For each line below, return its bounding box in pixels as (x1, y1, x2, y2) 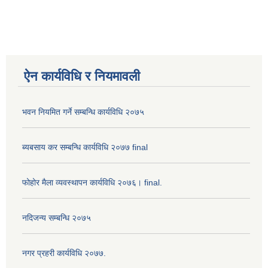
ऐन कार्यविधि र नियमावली (24, 69, 140, 84)
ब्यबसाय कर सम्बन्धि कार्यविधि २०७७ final (22, 142, 148, 153)
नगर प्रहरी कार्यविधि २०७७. (22, 248, 106, 258)
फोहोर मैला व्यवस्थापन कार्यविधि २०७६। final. (22, 178, 162, 188)
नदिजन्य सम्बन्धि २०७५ (22, 213, 91, 223)
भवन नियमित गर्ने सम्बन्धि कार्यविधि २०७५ (22, 107, 144, 117)
